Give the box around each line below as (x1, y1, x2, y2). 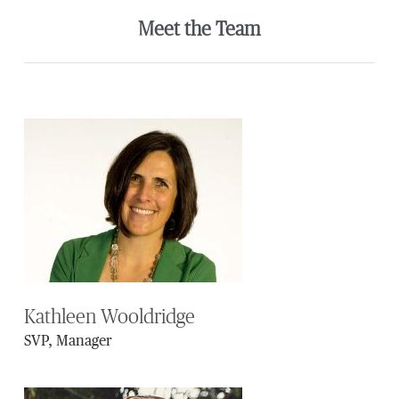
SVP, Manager (23, 335, 112, 350)
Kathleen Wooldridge (23, 307, 195, 328)
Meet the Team (137, 20, 261, 40)
